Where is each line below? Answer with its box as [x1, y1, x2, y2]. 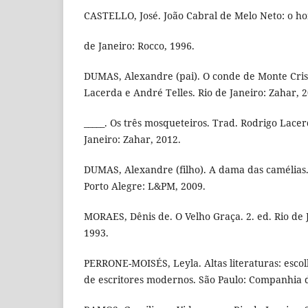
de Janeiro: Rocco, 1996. [84, 39, 195, 53]
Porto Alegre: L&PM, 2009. [84, 179, 206, 193]
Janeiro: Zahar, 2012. [84, 133, 181, 146]
